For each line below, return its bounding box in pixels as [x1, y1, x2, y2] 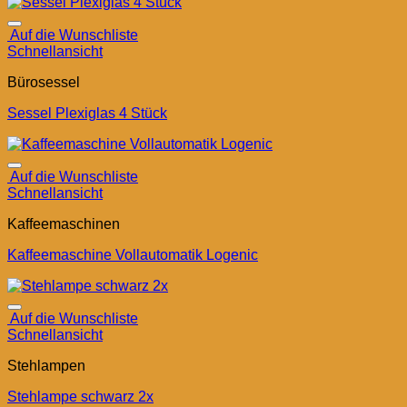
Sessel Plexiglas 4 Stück [7, 105, 167, 122]
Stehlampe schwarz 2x [7, 389, 154, 405]
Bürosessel [7, 74, 80, 91]
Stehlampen [7, 358, 85, 374]
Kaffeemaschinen [7, 216, 120, 233]
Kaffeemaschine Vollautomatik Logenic [7, 247, 258, 263]
